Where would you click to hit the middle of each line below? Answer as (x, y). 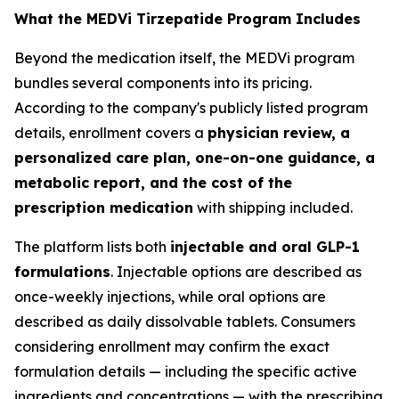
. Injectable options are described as (236, 272)
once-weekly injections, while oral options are (170, 297)
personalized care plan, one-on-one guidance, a (195, 158)
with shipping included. (273, 208)
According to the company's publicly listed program (191, 108)
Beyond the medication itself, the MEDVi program (184, 58)
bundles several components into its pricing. (163, 83)
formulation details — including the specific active (186, 371)
